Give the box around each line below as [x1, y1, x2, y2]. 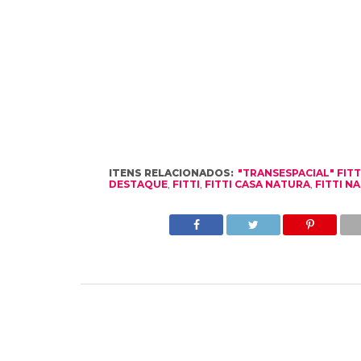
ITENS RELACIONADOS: [108, 166, 234, 179]
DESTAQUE [108, 177, 168, 190]
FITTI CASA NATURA [204, 177, 310, 190]
